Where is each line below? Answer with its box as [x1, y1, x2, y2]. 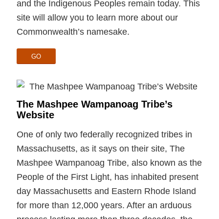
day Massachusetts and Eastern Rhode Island [16, 186, 196, 197]
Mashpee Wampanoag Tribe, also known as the [16, 158, 202, 168]
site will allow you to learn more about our [16, 13, 178, 23]
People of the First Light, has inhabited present [16, 172, 198, 182]
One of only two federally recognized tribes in [16, 130, 192, 140]
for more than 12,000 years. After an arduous [16, 200, 192, 211]
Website [16, 109, 54, 120]
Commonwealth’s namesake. [16, 27, 130, 37]
